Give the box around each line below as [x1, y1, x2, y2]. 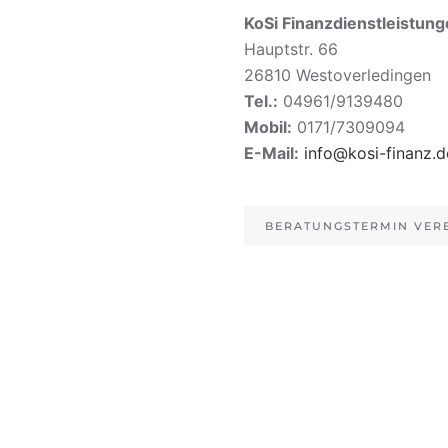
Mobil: [244, 117, 292, 137]
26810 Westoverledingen [244, 65, 431, 85]
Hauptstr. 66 [244, 39, 338, 59]
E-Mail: [244, 143, 299, 163]
